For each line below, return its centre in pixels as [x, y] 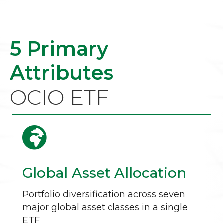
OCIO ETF [59, 97]
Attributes [62, 73]
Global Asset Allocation [104, 173]
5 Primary [59, 49]
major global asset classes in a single [105, 207]
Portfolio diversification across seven [104, 194]
